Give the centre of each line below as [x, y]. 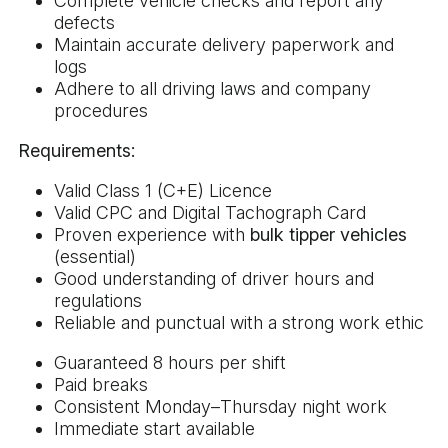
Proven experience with [152, 234]
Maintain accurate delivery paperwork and [224, 44]
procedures [101, 110]
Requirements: [76, 150]
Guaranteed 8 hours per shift [170, 362]
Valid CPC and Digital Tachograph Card [210, 212]
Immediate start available [154, 428]
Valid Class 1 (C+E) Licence [163, 190]
